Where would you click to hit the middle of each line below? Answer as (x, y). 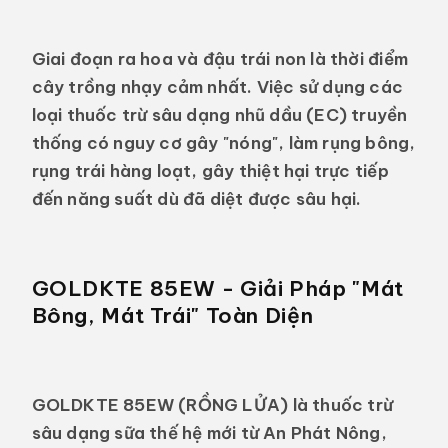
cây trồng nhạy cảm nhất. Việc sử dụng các (217, 86)
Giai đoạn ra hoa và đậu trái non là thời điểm (219, 58)
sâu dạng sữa (88, 433)
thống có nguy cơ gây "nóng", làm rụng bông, (223, 142)
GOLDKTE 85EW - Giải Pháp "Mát (217, 288)
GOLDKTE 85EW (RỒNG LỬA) (160, 405)
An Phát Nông (322, 433)
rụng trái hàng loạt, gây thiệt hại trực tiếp (210, 170)
